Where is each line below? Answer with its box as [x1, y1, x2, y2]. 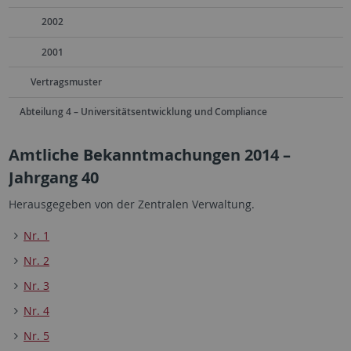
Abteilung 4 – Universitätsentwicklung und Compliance [19, 105, 267, 119]
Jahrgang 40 [8, 167, 99, 188]
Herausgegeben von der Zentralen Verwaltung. [8, 197, 255, 212]
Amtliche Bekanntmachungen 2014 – [8, 144, 291, 165]
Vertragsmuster [30, 74, 102, 89]
